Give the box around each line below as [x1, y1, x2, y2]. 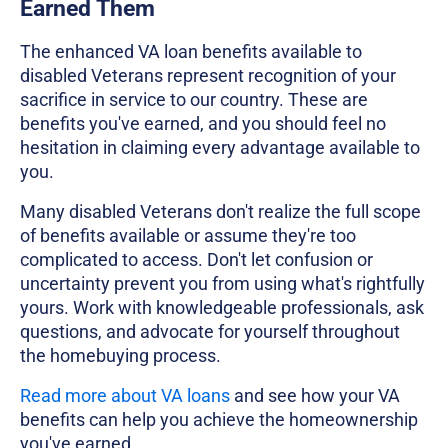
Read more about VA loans [20, 384, 230, 406]
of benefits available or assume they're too [20, 224, 356, 246]
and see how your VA [230, 384, 400, 406]
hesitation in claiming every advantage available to [20, 136, 420, 158]
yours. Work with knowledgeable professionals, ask [20, 296, 424, 318]
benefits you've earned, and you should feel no [20, 112, 386, 134]
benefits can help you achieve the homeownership [20, 408, 418, 430]
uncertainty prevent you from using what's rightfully [20, 272, 425, 294]
